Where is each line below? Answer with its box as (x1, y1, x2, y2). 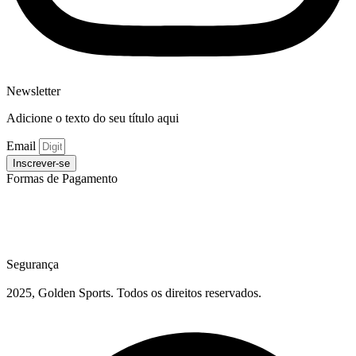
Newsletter (6, 84, 60, 99)
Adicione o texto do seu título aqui (6, 111, 179, 126)
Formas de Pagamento (6, 172, 118, 186)
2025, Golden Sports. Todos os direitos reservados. (6, 286, 261, 300)
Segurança (6, 257, 59, 272)
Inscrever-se (13, 157, 70, 170)
